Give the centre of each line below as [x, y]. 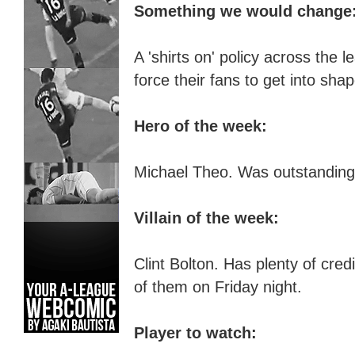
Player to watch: [195, 333]
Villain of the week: [206, 218]
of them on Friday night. [218, 287]
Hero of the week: [200, 126]
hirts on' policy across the [251, 57]
